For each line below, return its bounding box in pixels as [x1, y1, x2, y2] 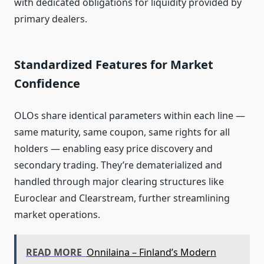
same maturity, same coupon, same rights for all [14, 126, 230, 139]
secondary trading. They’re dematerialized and [14, 159, 222, 172]
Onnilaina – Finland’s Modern [87, 246, 216, 259]
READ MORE [26, 246, 82, 259]
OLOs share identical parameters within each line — [14, 109, 245, 123]
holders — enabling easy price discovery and [14, 142, 213, 156]
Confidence [14, 75, 80, 92]
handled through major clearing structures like [14, 175, 224, 189]
